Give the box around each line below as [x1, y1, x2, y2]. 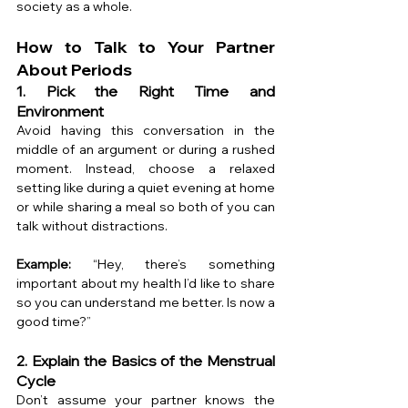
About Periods [16, 59, 132, 81]
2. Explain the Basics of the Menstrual [16, 352, 275, 371]
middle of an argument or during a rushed [16, 141, 275, 158]
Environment [16, 102, 104, 121]
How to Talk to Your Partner [16, 36, 275, 58]
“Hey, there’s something [71, 256, 275, 273]
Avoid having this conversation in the [16, 122, 275, 139]
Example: [16, 256, 71, 273]
